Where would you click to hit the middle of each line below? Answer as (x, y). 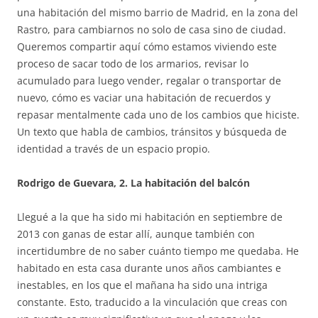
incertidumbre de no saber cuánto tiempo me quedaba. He (158, 251)
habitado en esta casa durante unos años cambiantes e (149, 268)
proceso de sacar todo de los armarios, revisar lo (133, 63)
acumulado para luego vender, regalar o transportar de (149, 80)
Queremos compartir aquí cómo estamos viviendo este (147, 46)
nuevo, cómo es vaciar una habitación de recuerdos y (144, 97)
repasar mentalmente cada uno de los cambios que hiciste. (158, 114)
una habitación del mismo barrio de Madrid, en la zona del (158, 12)
